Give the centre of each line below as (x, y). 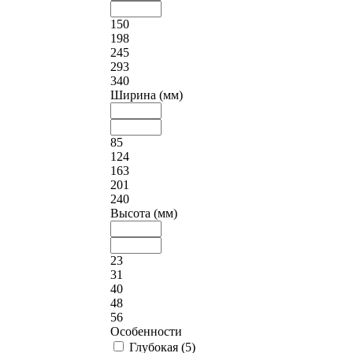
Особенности (146, 331)
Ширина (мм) (147, 95)
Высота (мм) (144, 213)
